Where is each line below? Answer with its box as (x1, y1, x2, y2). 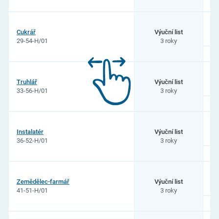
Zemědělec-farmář (16, 178, 69, 186)
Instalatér (16, 128, 44, 136)
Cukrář (16, 28, 36, 36)
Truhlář (16, 78, 37, 86)
